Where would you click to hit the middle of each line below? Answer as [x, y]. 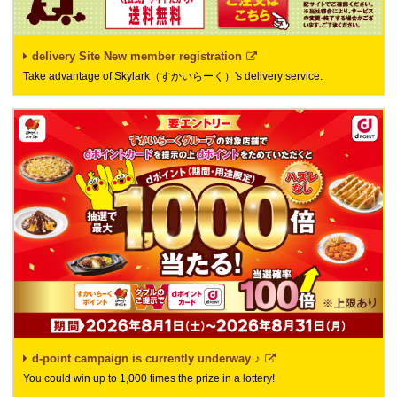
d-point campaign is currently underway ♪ [146, 358]
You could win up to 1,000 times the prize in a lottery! [149, 378]
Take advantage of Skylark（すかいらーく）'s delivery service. [173, 77]
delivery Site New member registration [137, 57]
